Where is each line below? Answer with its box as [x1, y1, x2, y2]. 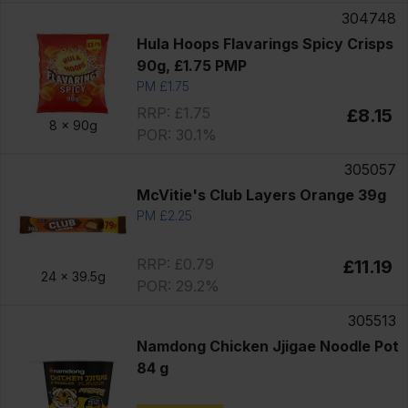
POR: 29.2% [136, 276, 219, 295]
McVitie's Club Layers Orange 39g [136, 185, 386, 204]
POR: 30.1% [136, 125, 217, 144]
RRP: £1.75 [136, 103, 210, 122]
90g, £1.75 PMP [136, 56, 247, 75]
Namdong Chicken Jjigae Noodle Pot [136, 336, 399, 355]
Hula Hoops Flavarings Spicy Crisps [136, 34, 393, 53]
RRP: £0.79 [136, 254, 214, 273]
